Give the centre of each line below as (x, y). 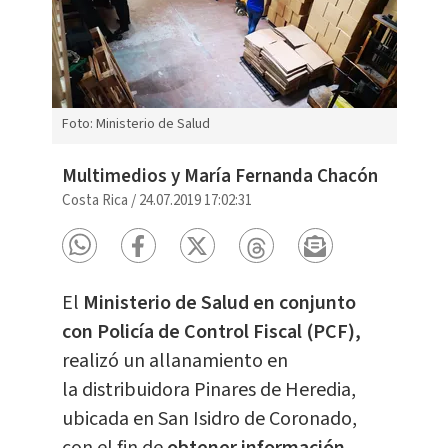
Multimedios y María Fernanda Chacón (219, 177)
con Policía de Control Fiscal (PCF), (211, 332)
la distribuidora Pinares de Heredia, (208, 390)
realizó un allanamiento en (174, 361)
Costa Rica (94, 201)
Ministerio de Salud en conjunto (219, 303)
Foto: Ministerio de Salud (135, 124)
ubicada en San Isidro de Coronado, (209, 419)
